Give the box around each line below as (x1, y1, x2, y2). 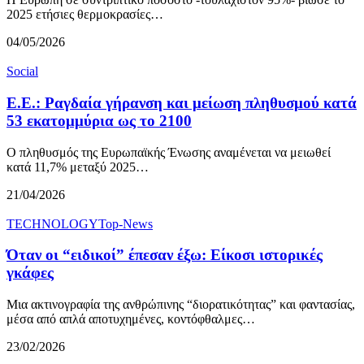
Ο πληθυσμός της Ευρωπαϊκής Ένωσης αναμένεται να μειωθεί (6, 145, 331, 159)
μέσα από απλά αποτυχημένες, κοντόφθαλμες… (6, 312, 255, 327)
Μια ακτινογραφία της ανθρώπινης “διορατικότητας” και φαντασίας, (6, 297, 355, 312)
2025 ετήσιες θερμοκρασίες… (6, 7, 163, 22)
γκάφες (6, 264, 54, 282)
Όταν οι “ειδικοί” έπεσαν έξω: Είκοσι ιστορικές (6, 246, 323, 264)
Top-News (98, 216, 153, 231)
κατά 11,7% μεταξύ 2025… (6, 159, 149, 174)
